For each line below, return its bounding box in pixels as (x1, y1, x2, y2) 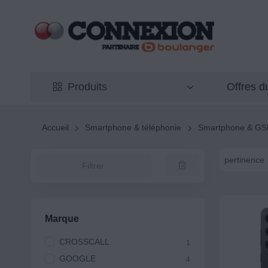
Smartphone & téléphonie (85, 123, 182, 133)
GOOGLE (59, 254, 96, 264)
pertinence (224, 154, 264, 165)
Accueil (41, 123, 69, 133)
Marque (44, 214, 79, 224)
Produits (67, 81, 107, 93)
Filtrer (81, 161, 104, 171)
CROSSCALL (59, 237, 109, 247)
